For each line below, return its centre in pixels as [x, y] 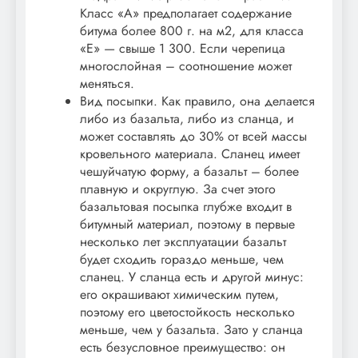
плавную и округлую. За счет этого [178, 189]
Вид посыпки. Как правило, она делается [197, 101]
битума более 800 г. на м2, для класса [192, 31]
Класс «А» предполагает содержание [186, 14]
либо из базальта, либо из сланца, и [187, 119]
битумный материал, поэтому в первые [187, 225]
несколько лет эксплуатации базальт [183, 242]
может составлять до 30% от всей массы [193, 137]
